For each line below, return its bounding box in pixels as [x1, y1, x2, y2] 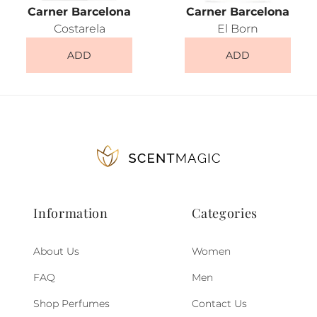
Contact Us [192, 297, 248, 310]
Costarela [53, 22, 105, 35]
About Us [33, 245, 80, 258]
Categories [192, 204, 258, 221]
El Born [217, 22, 258, 35]
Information [33, 204, 108, 221]
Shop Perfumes [33, 297, 110, 310]
